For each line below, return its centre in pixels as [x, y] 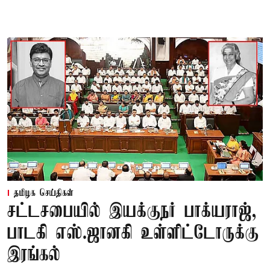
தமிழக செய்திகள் [44, 194]
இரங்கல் [34, 256]
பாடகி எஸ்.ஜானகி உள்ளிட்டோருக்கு [133, 234]
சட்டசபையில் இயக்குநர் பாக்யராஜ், [132, 212]
